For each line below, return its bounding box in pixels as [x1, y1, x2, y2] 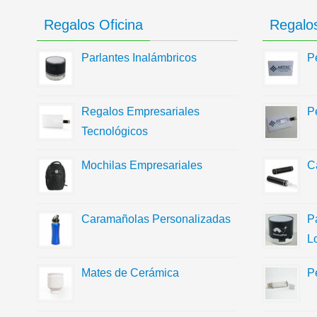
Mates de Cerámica [81, 267, 179, 279]
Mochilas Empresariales [81, 159, 202, 171]
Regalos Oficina [44, 17, 143, 33]
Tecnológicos [81, 125, 148, 137]
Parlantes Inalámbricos [81, 52, 197, 64]
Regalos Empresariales [81, 105, 200, 117]
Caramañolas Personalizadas [81, 213, 231, 225]
